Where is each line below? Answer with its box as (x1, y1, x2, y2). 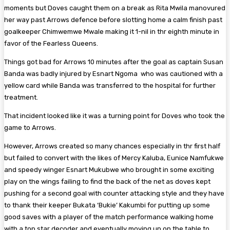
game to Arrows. (4, 123, 57, 131)
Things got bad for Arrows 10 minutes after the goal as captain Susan (4, 57, 223, 66)
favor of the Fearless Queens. (4, 39, 100, 47)
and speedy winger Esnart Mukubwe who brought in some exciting (4, 165, 214, 174)
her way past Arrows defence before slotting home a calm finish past (4, 15, 222, 24)
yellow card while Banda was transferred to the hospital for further (4, 81, 216, 89)
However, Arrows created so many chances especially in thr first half (4, 142, 220, 150)
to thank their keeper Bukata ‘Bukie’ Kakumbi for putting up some (4, 201, 210, 209)
